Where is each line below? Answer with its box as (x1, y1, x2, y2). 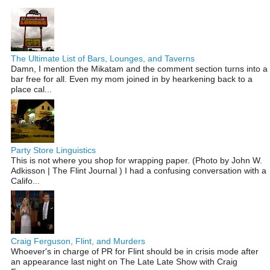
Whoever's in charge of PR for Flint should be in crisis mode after (11, 246, 259, 256)
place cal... (11, 84, 52, 95)
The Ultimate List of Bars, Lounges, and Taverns (11, 54, 195, 64)
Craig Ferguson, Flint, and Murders (11, 236, 145, 246)
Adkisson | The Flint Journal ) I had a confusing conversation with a (11, 165, 266, 175)
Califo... (11, 175, 40, 186)
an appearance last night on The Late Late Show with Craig (11, 256, 237, 266)
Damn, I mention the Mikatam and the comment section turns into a (11, 64, 268, 74)
